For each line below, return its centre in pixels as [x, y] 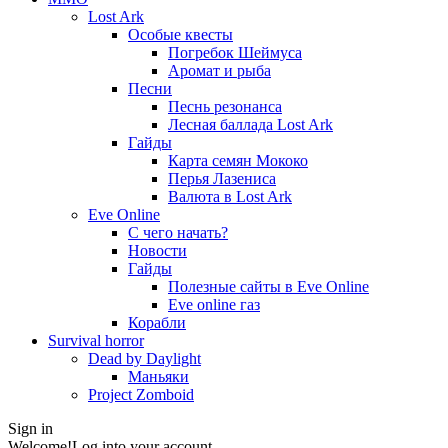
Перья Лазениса [222, 178]
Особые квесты [180, 34]
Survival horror [96, 340]
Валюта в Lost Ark [230, 196]
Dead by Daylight [144, 358]
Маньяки [158, 376]
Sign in [30, 428]
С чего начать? [178, 232]
